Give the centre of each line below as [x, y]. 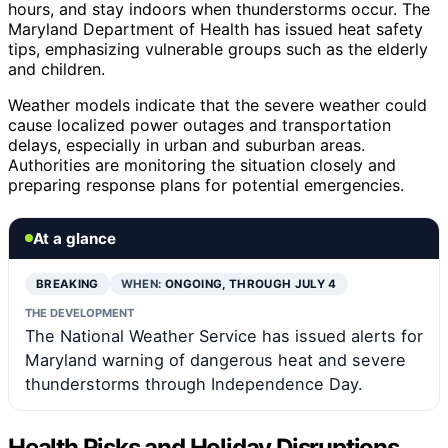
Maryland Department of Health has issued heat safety [215, 28]
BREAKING [67, 283]
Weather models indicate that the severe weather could [217, 104]
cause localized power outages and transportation [199, 124]
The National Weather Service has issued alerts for [224, 335]
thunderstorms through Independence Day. [194, 383]
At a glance [74, 238]
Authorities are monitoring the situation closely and [202, 164]
